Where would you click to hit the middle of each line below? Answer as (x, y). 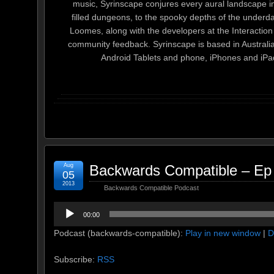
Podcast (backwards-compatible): (120, 233)
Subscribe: (76, 259)
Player (65, 221)
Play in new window (223, 233)
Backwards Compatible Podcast (151, 187)
